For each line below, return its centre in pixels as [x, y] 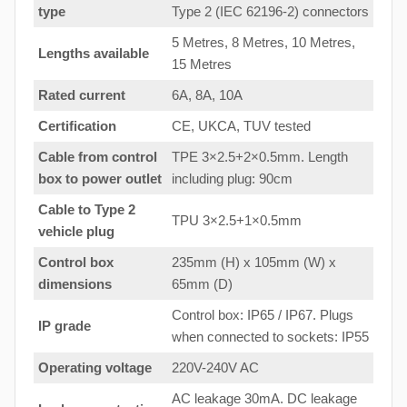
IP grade [65, 326]
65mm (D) [202, 284]
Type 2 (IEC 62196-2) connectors [270, 12]
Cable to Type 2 [87, 210]
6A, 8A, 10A [207, 95]
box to [60, 179]
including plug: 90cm [232, 179]
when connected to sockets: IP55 [270, 337]
